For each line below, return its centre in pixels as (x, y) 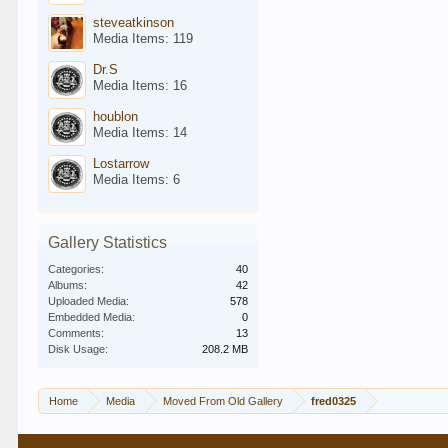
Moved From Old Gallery (223, 401)
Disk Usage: (78, 349)
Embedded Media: (92, 317)
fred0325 (334, 401)
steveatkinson (134, 22)
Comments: (76, 333)
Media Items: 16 (140, 85)
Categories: (76, 269)
